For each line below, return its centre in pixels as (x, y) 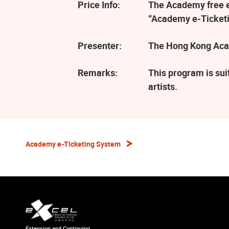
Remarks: (98, 72)
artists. (163, 86)
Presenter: (100, 45)
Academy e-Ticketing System (73, 144)
